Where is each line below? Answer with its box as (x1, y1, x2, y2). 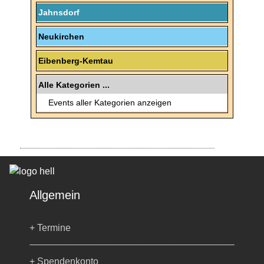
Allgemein (29, 189, 80, 202)
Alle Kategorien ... (38, 80, 110, 90)
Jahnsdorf (38, 8, 80, 18)
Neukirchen (38, 32, 84, 42)
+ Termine (29, 223, 71, 233)
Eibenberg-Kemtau (38, 56, 113, 66)
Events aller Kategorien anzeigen (48, 98, 171, 108)
